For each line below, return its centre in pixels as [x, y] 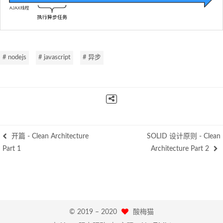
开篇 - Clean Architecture [49, 136]
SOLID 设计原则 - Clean [184, 136]
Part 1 [12, 149]
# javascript [55, 57]
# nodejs [14, 57]
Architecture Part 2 [181, 149]
